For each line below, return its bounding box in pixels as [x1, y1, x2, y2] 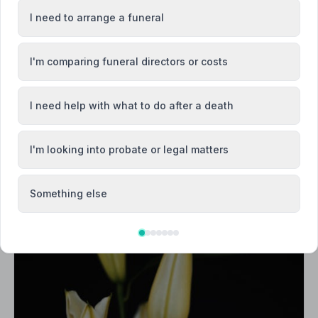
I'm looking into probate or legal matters [30, 143, 229, 155]
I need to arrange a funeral [30, 11, 164, 23]
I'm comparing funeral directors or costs [30, 55, 228, 67]
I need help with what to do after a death [30, 99, 234, 111]
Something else [30, 187, 107, 199]
